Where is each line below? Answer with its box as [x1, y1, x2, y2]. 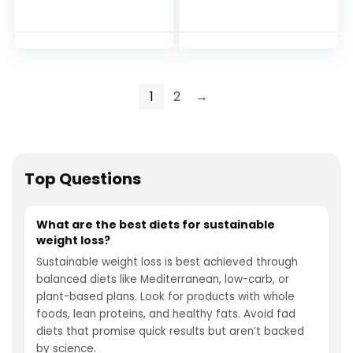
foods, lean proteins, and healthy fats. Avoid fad [36, 307, 295, 321]
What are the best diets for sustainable [36, 217, 275, 232]
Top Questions [24, 168, 141, 190]
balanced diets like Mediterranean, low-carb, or [36, 272, 289, 287]
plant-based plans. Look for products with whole [36, 289, 295, 304]
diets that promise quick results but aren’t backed [36, 324, 304, 339]
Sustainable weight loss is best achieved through [36, 255, 298, 269]
